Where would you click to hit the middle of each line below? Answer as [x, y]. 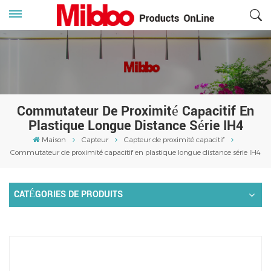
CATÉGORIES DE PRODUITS [68, 194]
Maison [54, 139]
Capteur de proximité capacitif [174, 139]
